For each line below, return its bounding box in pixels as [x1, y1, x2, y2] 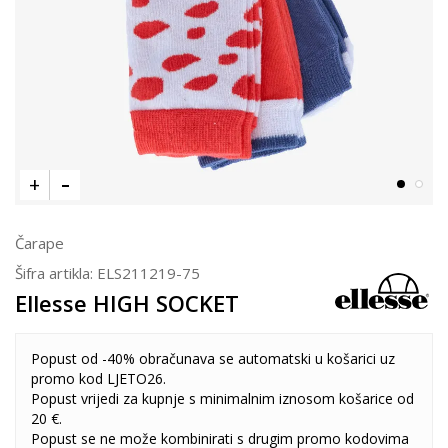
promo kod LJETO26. [31, 369, 166, 388]
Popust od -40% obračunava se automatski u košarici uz [31, 349, 395, 368]
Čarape [15, 233, 64, 253]
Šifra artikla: [15, 263, 97, 283]
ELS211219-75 [97, 263, 200, 283]
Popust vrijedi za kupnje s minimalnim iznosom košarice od [31, 389, 414, 408]
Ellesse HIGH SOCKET [15, 288, 239, 318]
